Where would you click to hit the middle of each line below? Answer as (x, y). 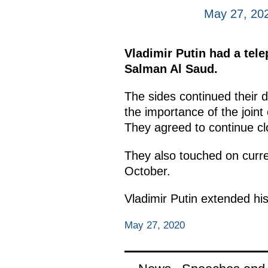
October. (147, 171)
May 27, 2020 (154, 225)
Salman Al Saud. (171, 69)
